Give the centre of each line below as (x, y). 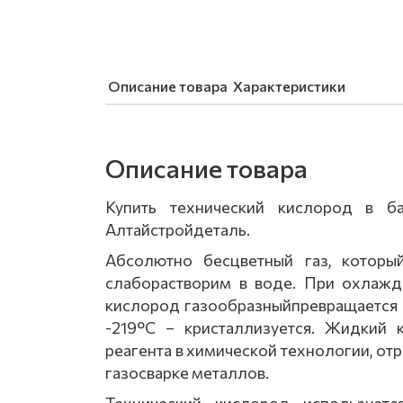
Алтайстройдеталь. (178, 229)
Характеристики (289, 86)
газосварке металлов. (187, 372)
